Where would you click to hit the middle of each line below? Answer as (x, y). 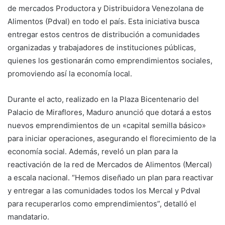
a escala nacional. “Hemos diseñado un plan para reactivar (110, 177)
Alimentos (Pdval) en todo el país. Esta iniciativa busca (103, 21)
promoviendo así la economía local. (70, 73)
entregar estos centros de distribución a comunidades (104, 34)
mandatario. (28, 216)
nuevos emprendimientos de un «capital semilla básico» (107, 125)
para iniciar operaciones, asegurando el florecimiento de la (112, 138)
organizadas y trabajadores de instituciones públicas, (102, 47)
